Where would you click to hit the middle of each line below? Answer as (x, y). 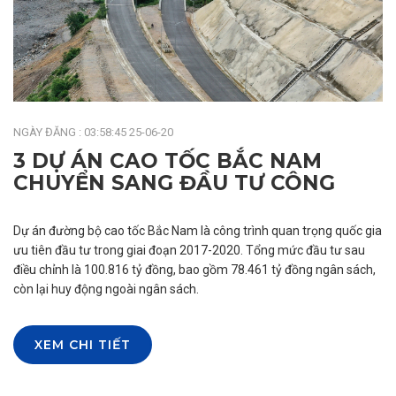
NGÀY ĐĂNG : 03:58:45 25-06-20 (93, 133)
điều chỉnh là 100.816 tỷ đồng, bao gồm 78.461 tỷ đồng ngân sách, (194, 270)
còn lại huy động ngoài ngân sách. (106, 289)
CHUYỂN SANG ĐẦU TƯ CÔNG (174, 183)
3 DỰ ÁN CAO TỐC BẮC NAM (168, 161)
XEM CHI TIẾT (83, 345)
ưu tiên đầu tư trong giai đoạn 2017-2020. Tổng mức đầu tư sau (189, 251)
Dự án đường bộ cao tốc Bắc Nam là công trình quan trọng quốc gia (198, 231)
